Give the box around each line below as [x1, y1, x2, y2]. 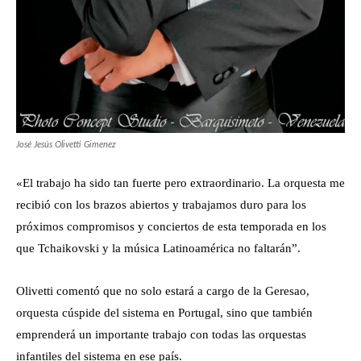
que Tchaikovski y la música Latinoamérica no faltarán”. [16, 241, 301, 255]
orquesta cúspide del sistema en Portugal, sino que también [16, 305, 313, 319]
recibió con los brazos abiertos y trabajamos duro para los [16, 197, 306, 211]
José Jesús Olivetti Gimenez [16, 139, 116, 149]
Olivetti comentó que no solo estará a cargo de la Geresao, [16, 284, 309, 297]
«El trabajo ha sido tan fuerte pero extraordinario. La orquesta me [16, 176, 345, 189]
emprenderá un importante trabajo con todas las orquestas [16, 327, 306, 341]
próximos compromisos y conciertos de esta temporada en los [16, 219, 326, 233]
